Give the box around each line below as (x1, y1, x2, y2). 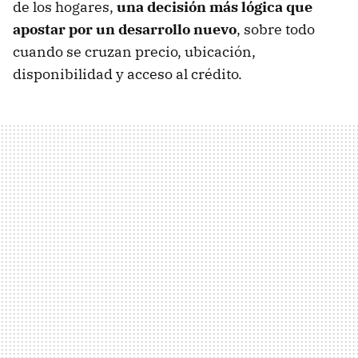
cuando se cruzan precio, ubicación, (13, 42, 256, 62)
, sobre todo (237, 20, 315, 39)
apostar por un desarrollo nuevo (13, 20, 237, 39)
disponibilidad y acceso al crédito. (13, 65, 242, 84)
